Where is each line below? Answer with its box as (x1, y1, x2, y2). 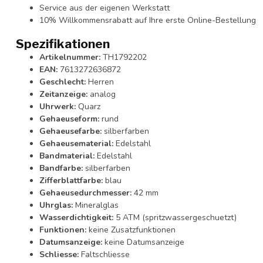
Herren (86, 76, 114, 88)
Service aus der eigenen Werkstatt (39, 2, 170, 14)
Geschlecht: (39, 76, 86, 88)
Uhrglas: (39, 200, 73, 211)
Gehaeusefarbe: (39, 126, 102, 137)
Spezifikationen (16, 36, 110, 52)
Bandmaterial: (39, 150, 95, 162)
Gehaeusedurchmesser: (39, 187, 131, 199)
